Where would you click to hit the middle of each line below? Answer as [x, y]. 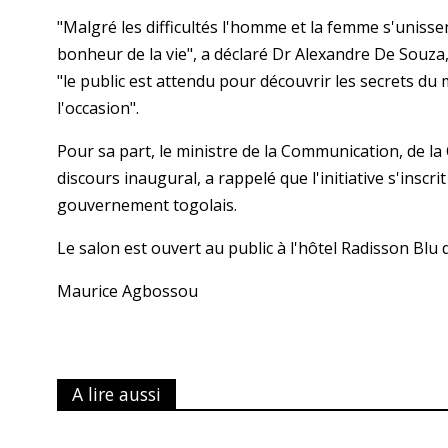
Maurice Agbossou [127, 291]
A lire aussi [116, 394]
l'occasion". [98, 108]
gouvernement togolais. [147, 205]
